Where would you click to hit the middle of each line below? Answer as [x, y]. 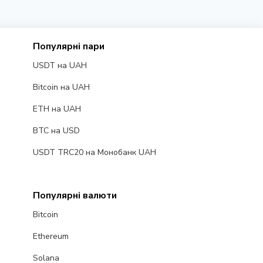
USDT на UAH [60, 66]
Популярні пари [68, 47]
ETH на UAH [57, 109]
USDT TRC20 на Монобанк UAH [94, 153]
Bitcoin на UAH [61, 87]
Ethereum [50, 237]
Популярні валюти [75, 196]
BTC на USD [56, 131]
